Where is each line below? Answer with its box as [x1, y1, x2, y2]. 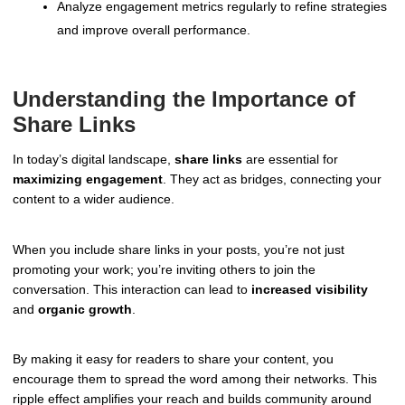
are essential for [242, 151, 338, 166]
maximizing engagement [13, 171, 163, 186]
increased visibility [251, 281, 368, 297]
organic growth [38, 301, 132, 316]
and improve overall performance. [57, 22, 250, 37]
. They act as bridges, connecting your [163, 171, 381, 186]
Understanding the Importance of [13, 86, 355, 111]
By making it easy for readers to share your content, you [13, 352, 334, 367]
